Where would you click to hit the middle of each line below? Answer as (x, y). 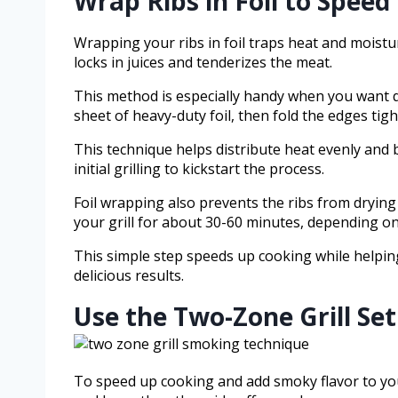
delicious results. (129, 275)
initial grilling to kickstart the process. (199, 169)
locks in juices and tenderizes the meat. (203, 62)
